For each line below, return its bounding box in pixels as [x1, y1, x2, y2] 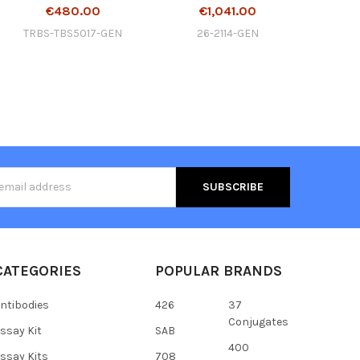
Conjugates [227, 314, 288, 329]
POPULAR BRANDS [154, 261, 282, 280]
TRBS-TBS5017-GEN [23, 26, 123, 40]
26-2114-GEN [197, 26, 260, 40]
